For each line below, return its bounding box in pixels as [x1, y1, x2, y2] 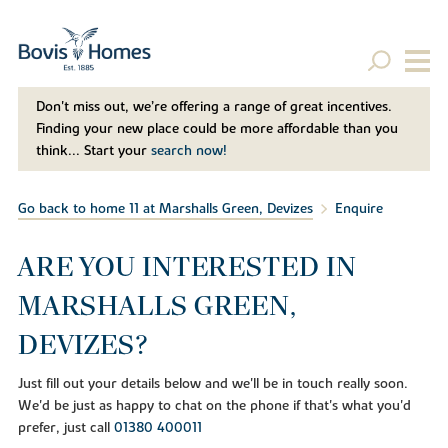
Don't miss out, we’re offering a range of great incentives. [35, 98, 392, 117]
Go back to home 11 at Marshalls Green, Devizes [17, 200, 313, 219]
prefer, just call [17, 418, 114, 437]
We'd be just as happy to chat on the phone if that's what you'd [17, 396, 411, 415]
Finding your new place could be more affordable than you [35, 120, 398, 139]
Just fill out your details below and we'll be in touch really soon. [17, 374, 408, 393]
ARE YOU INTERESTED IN [17, 249, 357, 283]
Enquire [334, 200, 383, 219]
